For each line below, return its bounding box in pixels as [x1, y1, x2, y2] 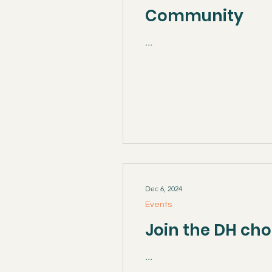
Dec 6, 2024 [145, 184, 182, 193]
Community [145, 5, 243, 27]
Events [145, 200, 172, 209]
